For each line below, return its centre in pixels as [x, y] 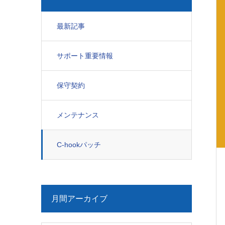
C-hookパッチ [79, 145]
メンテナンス [78, 115]
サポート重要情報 [85, 56]
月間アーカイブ [79, 199]
